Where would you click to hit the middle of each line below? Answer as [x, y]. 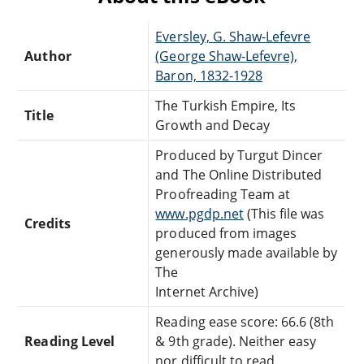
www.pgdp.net [199, 213]
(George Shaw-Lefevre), [227, 56]
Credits [48, 223]
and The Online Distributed [239, 174]
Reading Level [69, 341]
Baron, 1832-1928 [209, 75]
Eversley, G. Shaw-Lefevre [233, 36]
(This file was [284, 213]
